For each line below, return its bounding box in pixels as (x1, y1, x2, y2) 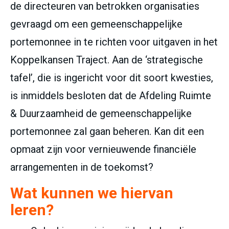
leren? (10, 201, 54, 219)
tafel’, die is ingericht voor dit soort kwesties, (10, 72, 213, 84)
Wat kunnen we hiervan (10, 184, 173, 202)
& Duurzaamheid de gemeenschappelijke (10, 107, 192, 120)
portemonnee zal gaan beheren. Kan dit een (10, 125, 204, 138)
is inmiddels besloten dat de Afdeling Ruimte (10, 89, 211, 102)
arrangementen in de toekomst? (10, 161, 153, 174)
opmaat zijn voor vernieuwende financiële (10, 143, 196, 156)
